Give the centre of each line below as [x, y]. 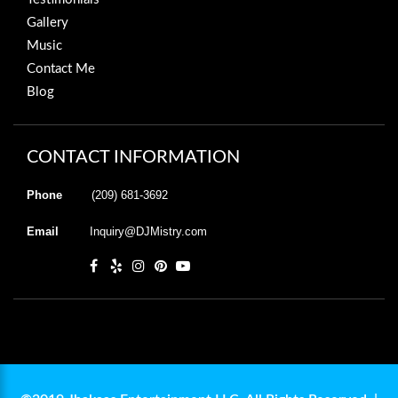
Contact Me [61, 68]
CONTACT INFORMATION [133, 157]
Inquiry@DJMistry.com [148, 231]
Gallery [48, 22]
